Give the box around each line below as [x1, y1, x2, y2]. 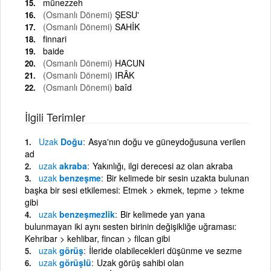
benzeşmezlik [57, 207, 115, 220]
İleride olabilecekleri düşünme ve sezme [89, 244, 242, 256]
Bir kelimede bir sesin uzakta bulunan [106, 171, 249, 184]
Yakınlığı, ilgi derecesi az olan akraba [93, 159, 233, 172]
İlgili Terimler [25, 108, 85, 125]
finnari [43, 32, 67, 45]
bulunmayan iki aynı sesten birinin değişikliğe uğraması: [25, 220, 237, 232]
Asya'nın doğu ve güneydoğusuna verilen [88, 135, 246, 148]
